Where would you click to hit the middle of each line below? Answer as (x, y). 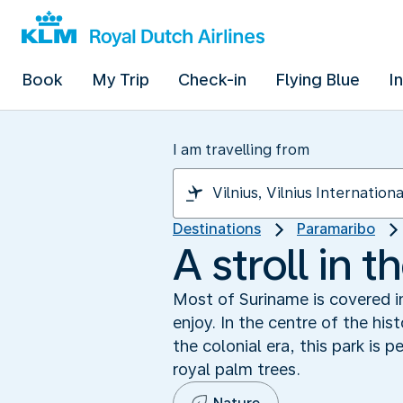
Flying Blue (318, 80)
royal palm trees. (237, 369)
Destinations (217, 229)
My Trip (121, 80)
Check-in (212, 80)
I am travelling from (241, 150)
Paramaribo (336, 229)
